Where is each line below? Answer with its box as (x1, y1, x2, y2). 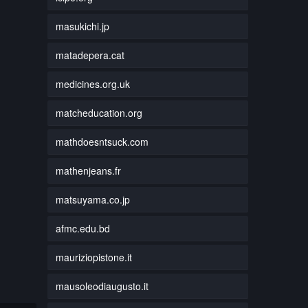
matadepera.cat (55, 47, 124, 62)
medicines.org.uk (55, 76, 130, 91)
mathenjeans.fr (55, 163, 121, 177)
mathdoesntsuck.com (55, 134, 148, 148)
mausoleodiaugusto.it (55, 278, 148, 293)
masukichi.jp (55, 19, 109, 33)
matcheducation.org (55, 105, 142, 120)
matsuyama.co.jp (55, 192, 130, 206)
